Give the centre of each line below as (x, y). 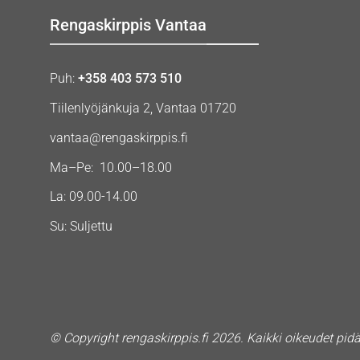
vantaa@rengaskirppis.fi (119, 137)
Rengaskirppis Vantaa (128, 25)
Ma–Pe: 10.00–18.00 (111, 167)
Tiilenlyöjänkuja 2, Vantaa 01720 (143, 108)
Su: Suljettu (81, 227)
